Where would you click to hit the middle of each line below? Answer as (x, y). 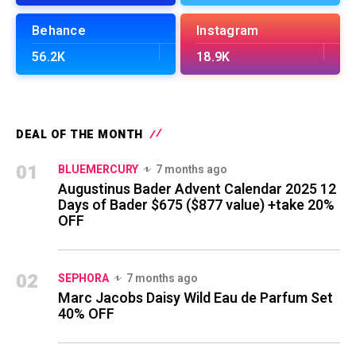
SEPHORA (83, 278)
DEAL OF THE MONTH (79, 134)
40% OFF (86, 314)
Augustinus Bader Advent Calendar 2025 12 (197, 189)
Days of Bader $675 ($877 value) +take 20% (196, 205)
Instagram (228, 31)
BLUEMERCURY (98, 169)
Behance (59, 31)
